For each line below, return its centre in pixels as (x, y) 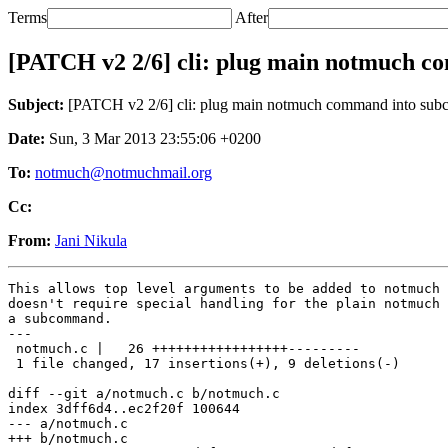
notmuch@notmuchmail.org (123, 172)
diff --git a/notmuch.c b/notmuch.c (144, 393)
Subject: (36, 104)
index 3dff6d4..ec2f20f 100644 (124, 408)
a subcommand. (60, 318)
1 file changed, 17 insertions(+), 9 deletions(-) (204, 363)
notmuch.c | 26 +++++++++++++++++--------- (184, 348)
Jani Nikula (91, 240)
